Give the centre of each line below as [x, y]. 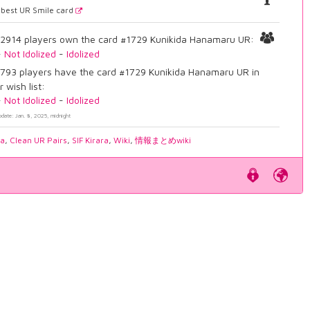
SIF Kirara [91, 140]
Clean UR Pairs [39, 140]
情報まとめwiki [163, 140]
